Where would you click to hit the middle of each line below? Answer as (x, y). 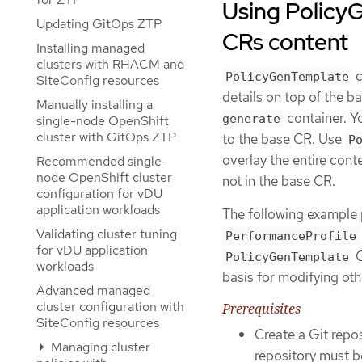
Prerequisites (261, 309)
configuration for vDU (99, 194)
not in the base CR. (279, 181)
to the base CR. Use (284, 139)
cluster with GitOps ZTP (106, 137)
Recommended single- (102, 161)
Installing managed (90, 48)
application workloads (98, 210)
